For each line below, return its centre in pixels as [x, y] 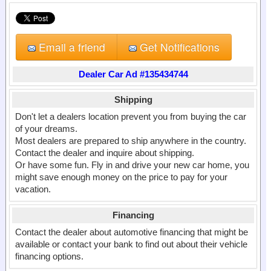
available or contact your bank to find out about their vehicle [131, 244]
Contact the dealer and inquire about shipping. [105, 153]
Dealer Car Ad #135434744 [133, 74]
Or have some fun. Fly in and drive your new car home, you [132, 165]
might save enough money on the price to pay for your [121, 177]
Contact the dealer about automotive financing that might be [132, 232]
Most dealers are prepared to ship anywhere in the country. [131, 141]
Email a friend [70, 47]
